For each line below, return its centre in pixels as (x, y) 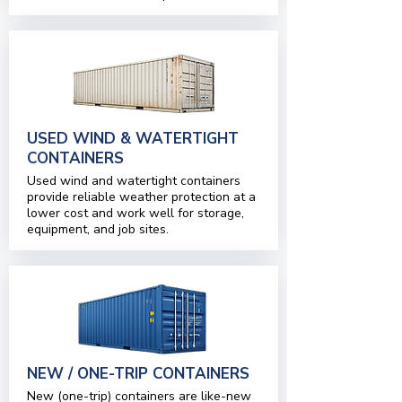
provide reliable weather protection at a (141, 197)
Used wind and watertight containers (134, 181)
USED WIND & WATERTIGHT (133, 139)
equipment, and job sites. (98, 229)
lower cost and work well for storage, (135, 213)
